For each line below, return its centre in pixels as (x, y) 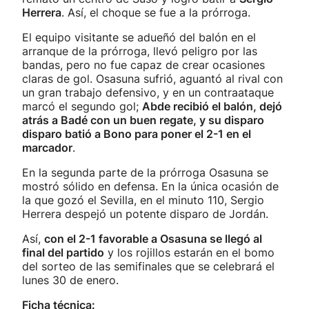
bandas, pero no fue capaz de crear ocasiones (143, 65)
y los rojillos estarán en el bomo (189, 252)
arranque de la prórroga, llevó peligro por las (140, 51)
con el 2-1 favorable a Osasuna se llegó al (153, 239)
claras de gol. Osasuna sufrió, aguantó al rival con (152, 79)
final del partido (63, 252)
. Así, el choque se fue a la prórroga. (156, 12)
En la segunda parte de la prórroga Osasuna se (145, 172)
